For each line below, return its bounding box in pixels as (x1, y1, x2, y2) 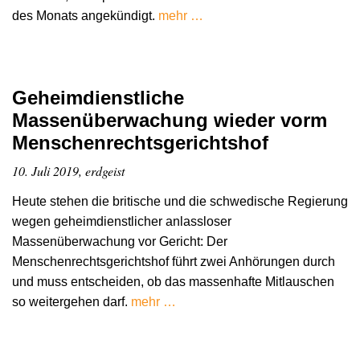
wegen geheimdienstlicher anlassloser (12, 215, 231, 229)
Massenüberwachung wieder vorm (12, 109, 327, 132)
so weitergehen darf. (12, 295, 131, 309)
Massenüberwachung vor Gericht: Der (12, 235, 227, 249)
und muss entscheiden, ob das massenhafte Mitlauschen (12, 275, 334, 289)
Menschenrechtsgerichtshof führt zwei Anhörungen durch (12, 255, 335, 269)
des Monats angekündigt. (12, 9, 158, 23)
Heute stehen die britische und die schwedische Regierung (12, 194, 348, 209)
